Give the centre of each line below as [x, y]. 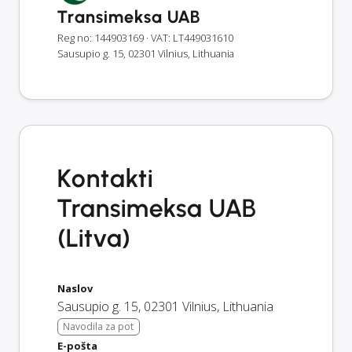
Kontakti [105, 178]
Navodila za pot [99, 326]
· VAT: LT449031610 [190, 38]
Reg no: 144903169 [101, 38]
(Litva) [94, 238]
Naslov [75, 288]
